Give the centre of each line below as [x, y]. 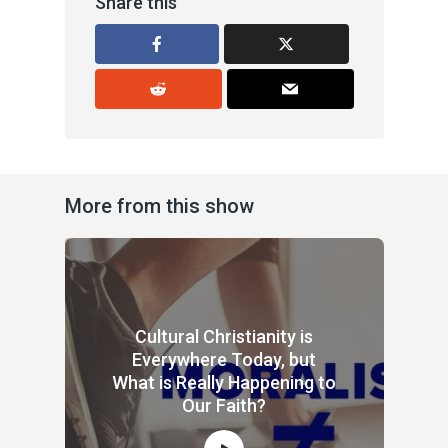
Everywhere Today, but [224, 359]
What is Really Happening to [224, 382]
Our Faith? [224, 405]
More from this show [159, 205]
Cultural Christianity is [224, 336]
